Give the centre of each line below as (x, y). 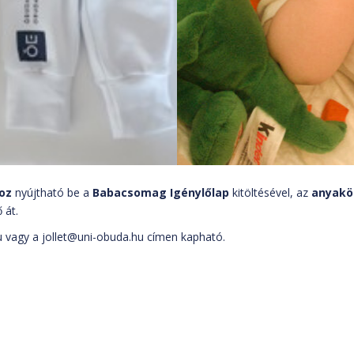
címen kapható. (185, 236)
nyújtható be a (52, 192)
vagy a (22, 236)
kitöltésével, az (270, 192)
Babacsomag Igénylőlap (161, 192)
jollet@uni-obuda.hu (93, 236)
